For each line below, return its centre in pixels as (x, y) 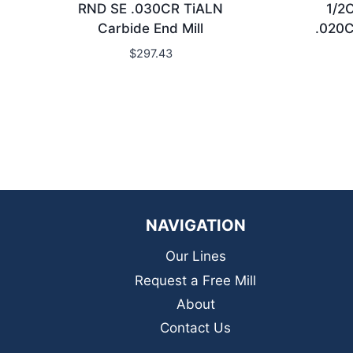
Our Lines (195, 256)
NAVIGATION (195, 225)
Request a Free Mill (195, 280)
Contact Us (195, 328)
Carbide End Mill (151, 28)
